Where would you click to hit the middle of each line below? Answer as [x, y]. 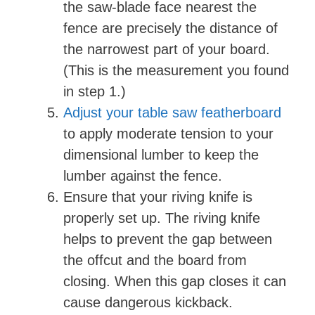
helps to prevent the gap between [168, 239]
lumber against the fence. [143, 176]
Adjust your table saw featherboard [172, 112]
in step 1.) [95, 91]
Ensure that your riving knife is [158, 197]
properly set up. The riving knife [162, 218]
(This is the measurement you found [176, 70]
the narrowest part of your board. [167, 49]
